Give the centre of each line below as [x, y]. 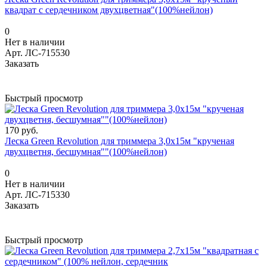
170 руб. [21, 130]
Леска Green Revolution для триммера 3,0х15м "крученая [119, 141]
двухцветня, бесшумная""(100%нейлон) [86, 151]
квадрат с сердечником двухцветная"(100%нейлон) [109, 10]
